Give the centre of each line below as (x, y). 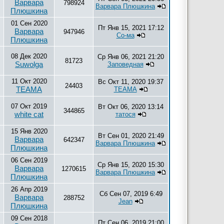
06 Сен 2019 (29, 160)
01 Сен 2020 (29, 23)
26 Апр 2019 (29, 189)
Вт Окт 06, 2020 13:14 (131, 107)
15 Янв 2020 (29, 131)
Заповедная (125, 64)
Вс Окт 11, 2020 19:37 (131, 82)
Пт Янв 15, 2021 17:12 (131, 28)
